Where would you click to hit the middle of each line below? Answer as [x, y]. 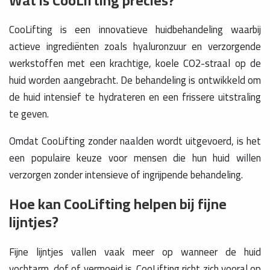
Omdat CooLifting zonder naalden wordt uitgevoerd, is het [135, 141]
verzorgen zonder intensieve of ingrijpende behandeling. [126, 175]
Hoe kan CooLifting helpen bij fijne [118, 204]
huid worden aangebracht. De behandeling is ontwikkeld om [135, 80]
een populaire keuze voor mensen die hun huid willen [135, 158]
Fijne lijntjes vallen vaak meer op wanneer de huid [135, 252]
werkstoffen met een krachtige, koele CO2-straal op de [135, 64]
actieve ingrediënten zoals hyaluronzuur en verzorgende [135, 47]
